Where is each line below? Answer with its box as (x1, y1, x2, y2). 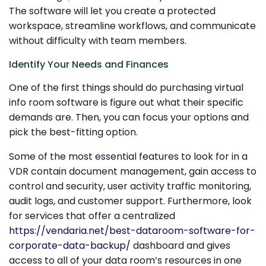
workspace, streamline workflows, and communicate (9, 19, 256, 33)
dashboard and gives (131, 238, 230, 252)
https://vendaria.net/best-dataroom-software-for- (9, 223, 255, 237)
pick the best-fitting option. (9, 125, 138, 139)
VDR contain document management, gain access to (9, 164, 256, 178)
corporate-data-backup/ (9, 238, 131, 252)
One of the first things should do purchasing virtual (9, 80, 243, 94)
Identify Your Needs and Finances (9, 58, 169, 72)
